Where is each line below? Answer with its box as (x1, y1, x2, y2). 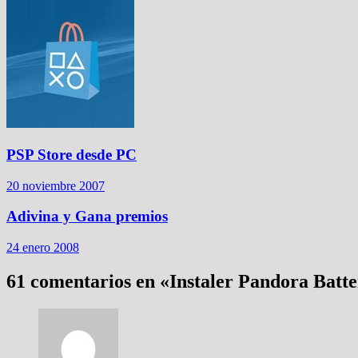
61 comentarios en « (6, 271, 169, 292)
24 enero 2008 (6, 241, 79, 255)
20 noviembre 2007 (6, 178, 105, 193)
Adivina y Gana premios (6, 208, 168, 225)
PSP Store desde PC (6, 146, 137, 164)
